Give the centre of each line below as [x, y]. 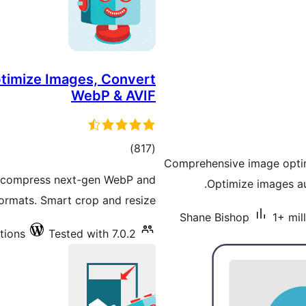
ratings [117, 168]
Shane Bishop [214, 217]
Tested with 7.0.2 [92, 234]
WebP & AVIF [113, 96]
